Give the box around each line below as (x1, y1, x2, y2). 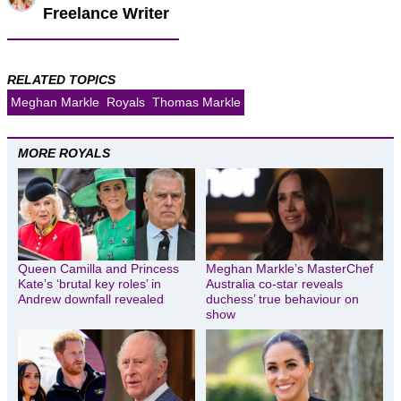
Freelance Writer (43, 4, 169, 22)
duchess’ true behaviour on (206, 292, 359, 307)
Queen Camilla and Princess (18, 261, 179, 277)
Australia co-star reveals (206, 277, 343, 292)
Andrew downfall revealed (18, 292, 164, 307)
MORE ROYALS (18, 145, 110, 160)
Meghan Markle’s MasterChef (206, 261, 373, 277)
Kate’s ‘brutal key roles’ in (18, 277, 161, 292)
